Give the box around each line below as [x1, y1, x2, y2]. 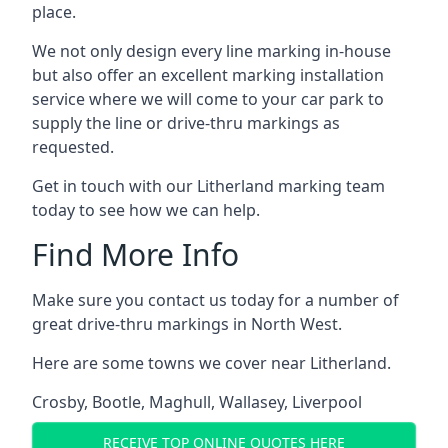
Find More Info [32, 233, 239, 275]
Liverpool [292, 390, 362, 413]
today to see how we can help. [32, 198, 260, 221]
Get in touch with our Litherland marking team [32, 174, 385, 197]
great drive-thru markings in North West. [32, 312, 342, 335]
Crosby [32, 390, 84, 413]
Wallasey [219, 390, 284, 413]
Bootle [92, 390, 141, 413]
